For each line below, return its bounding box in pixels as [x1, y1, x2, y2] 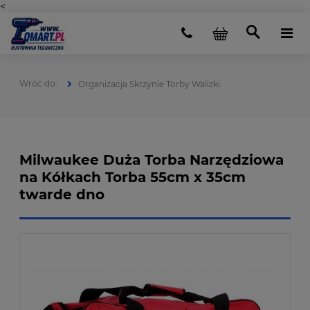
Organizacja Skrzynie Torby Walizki [78, 79, 220, 89]
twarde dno [19, 186, 104, 203]
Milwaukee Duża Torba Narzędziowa [19, 152, 284, 168]
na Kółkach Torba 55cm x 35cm [19, 169, 246, 185]
